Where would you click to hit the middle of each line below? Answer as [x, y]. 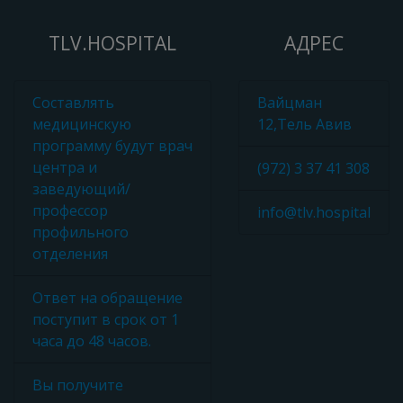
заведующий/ [81, 189]
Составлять [73, 103]
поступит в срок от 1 [106, 319]
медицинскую [82, 124]
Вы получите [78, 385]
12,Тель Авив [304, 124]
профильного [81, 232]
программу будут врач [112, 146]
